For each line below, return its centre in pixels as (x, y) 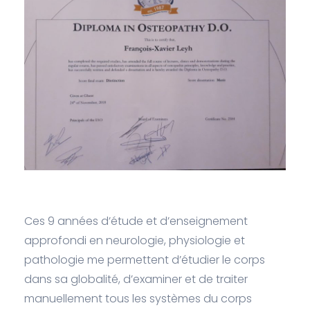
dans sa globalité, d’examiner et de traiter (136, 280)
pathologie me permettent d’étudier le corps (145, 260)
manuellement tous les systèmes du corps (138, 299)
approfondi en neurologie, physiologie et (135, 241)
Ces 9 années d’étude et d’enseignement (136, 221)
